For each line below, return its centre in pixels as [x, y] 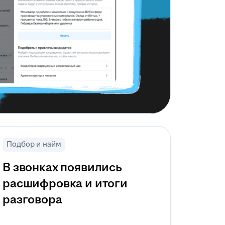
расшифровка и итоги [65, 184]
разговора [32, 200]
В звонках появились [62, 168]
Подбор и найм [34, 144]
